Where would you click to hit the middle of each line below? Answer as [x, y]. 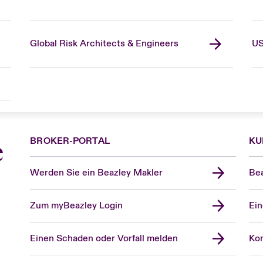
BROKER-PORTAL [70, 141]
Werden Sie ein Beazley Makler [97, 172]
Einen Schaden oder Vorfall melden [104, 238]
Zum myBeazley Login [77, 205]
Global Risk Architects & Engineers [104, 44]
